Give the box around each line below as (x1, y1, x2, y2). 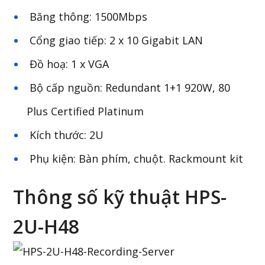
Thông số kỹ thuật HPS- (13, 184, 227, 209)
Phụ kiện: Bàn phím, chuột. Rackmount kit (27, 151, 244, 166)
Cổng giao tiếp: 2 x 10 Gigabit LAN (27, 33, 203, 47)
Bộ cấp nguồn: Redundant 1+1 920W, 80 (27, 80, 231, 95)
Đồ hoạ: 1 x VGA (27, 57, 109, 71)
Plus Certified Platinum (27, 104, 144, 118)
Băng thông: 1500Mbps (27, 9, 148, 24)
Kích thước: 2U (27, 128, 104, 142)
